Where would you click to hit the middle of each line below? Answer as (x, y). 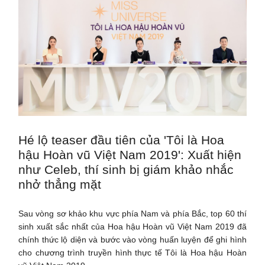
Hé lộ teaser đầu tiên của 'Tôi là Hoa (122, 140)
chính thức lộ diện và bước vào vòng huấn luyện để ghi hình (132, 239)
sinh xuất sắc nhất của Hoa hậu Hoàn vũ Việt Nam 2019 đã (132, 226)
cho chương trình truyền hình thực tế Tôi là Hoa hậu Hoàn (132, 252)
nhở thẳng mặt (60, 184)
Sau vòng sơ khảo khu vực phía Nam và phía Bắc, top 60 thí (132, 213)
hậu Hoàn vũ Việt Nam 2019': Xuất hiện (130, 154)
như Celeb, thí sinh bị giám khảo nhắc (126, 169)
